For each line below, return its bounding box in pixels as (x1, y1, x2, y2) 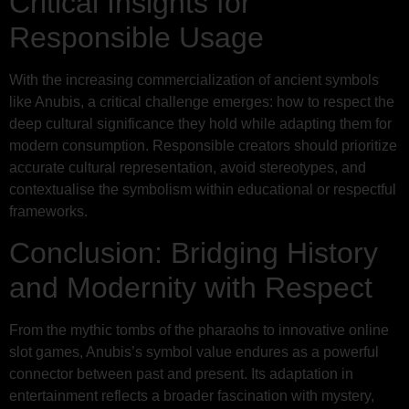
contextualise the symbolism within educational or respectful (9, 181, 396, 197)
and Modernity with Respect (9, 271, 372, 305)
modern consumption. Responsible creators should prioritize (9, 137, 397, 153)
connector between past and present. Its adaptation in (9, 366, 353, 383)
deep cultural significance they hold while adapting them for (9, 115, 392, 131)
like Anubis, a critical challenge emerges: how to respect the (9, 93, 394, 110)
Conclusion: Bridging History (9, 236, 378, 270)
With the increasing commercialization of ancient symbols (9, 71, 379, 88)
